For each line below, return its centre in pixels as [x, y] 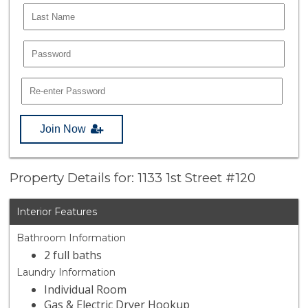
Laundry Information [66, 273]
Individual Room [86, 290]
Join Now [63, 129]
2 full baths [73, 255]
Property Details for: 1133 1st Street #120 [133, 178]
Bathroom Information [71, 238]
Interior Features [57, 212]
